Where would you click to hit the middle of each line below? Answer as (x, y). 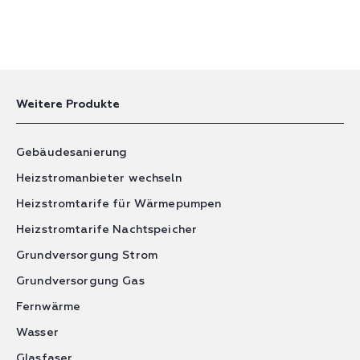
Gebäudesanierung (72, 152)
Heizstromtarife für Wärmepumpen (119, 204)
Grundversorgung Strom (87, 255)
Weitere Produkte (68, 105)
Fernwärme (49, 307)
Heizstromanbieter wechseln (99, 178)
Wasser (37, 332)
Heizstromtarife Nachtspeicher (107, 229)
